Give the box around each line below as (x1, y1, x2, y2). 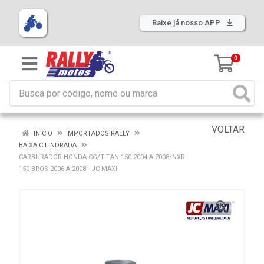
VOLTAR (209, 124, 245, 135)
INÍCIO (32, 130, 52, 137)
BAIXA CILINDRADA (19, 141, 77, 149)
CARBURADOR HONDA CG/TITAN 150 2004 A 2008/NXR (19, 153, 185, 161)
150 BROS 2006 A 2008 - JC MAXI (19, 165, 117, 173)
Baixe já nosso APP (152, 18, 222, 27)
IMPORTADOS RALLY (66, 130, 130, 137)
